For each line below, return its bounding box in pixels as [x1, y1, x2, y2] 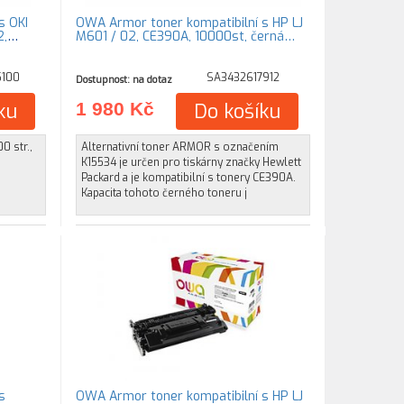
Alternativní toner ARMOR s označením [81, 140, 280, 154]
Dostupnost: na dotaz [76, 73, 173, 86]
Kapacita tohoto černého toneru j [81, 186, 248, 200]
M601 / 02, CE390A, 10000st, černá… [76, 28, 296, 45]
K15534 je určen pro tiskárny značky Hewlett [81, 155, 302, 170]
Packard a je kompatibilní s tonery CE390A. [81, 170, 297, 185]
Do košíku [194, 98, 281, 124]
